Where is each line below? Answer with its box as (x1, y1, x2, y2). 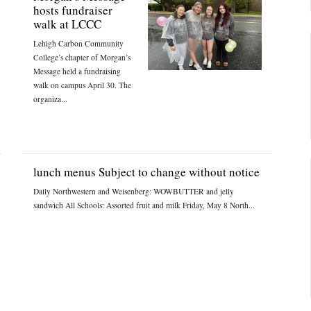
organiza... (33, 94, 68, 104)
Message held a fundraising (33, 66, 121, 76)
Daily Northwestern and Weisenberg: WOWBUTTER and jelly (33, 186, 235, 196)
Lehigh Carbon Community (33, 38, 124, 49)
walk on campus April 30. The (33, 80, 132, 90)
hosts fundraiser (33, 2, 113, 18)
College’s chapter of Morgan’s (33, 52, 131, 62)
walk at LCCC (33, 16, 102, 32)
